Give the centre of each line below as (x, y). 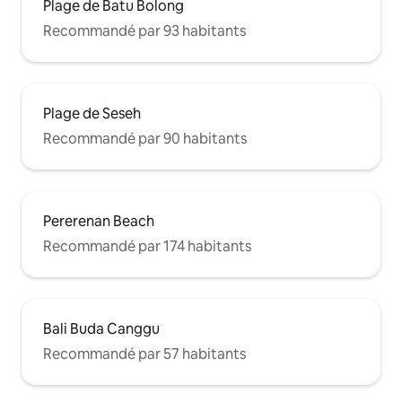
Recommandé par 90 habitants (145, 138)
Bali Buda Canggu (101, 328)
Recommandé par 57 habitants (144, 354)
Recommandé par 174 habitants (147, 246)
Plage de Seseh (92, 113)
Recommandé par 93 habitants (144, 31)
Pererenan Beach (99, 221)
